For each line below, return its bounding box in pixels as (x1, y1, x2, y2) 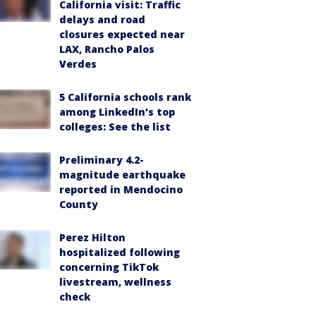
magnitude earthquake (59, 168, 186, 181)
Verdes (59, 57, 97, 71)
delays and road (59, 13, 145, 26)
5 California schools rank (59, 90, 191, 104)
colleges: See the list (59, 120, 171, 133)
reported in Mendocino (59, 183, 183, 196)
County (59, 197, 98, 211)
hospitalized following (59, 245, 180, 259)
